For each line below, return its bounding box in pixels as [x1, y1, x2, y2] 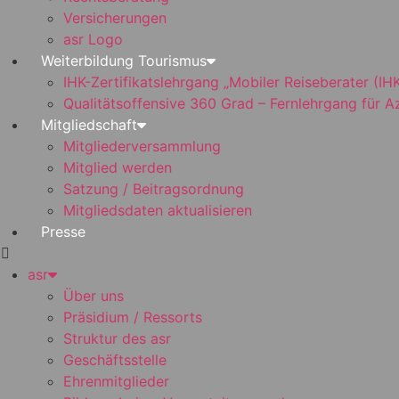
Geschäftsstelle [63, 351, 167, 369]
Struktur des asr [63, 330, 171, 347]
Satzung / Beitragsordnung [63, 180, 244, 198]
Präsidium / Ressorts [63, 308, 202, 326]
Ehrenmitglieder [63, 372, 169, 390]
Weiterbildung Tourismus [41, 52, 207, 69]
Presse [41, 223, 85, 240]
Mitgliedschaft [41, 116, 137, 134]
